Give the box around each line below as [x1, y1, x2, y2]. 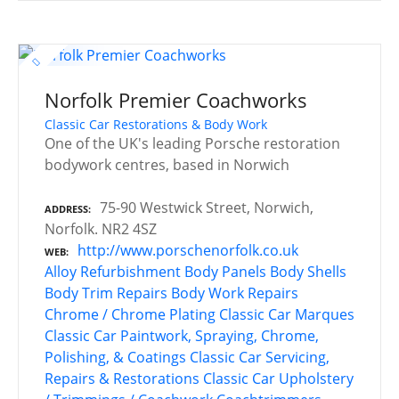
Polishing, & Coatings [45, 346, 186, 367]
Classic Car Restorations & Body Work [45, 115, 267, 133]
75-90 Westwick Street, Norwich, [100, 197, 313, 217]
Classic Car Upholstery [203, 368, 354, 388]
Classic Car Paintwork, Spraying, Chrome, [45, 325, 319, 346]
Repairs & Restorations [45, 368, 199, 388]
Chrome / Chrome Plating [45, 304, 216, 324]
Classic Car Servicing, [190, 346, 330, 367]
